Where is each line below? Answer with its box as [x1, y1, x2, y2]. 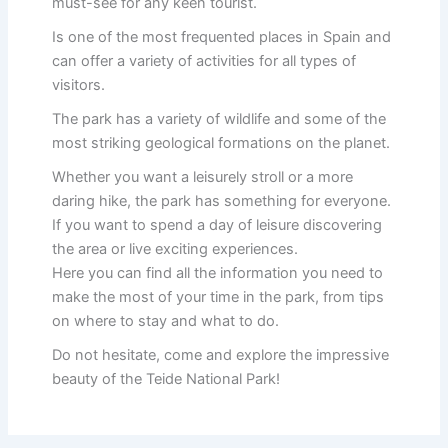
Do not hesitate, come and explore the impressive [51, 346, 389, 365]
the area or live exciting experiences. [51, 240, 298, 259]
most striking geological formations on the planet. [51, 134, 390, 153]
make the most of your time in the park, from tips [51, 288, 384, 307]
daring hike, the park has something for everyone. [51, 192, 391, 211]
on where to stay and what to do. [51, 312, 279, 331]
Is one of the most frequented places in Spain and [51, 28, 391, 47]
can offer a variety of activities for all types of [51, 52, 356, 71]
